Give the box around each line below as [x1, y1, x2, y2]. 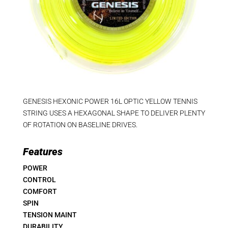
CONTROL [22, 176, 56, 184]
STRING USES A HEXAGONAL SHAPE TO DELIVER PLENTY [22, 109, 205, 118]
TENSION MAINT [22, 211, 77, 219]
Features [22, 146, 63, 158]
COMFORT [22, 187, 57, 196]
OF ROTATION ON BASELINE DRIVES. [22, 121, 137, 129]
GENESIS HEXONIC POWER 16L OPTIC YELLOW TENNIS [22, 97, 197, 106]
